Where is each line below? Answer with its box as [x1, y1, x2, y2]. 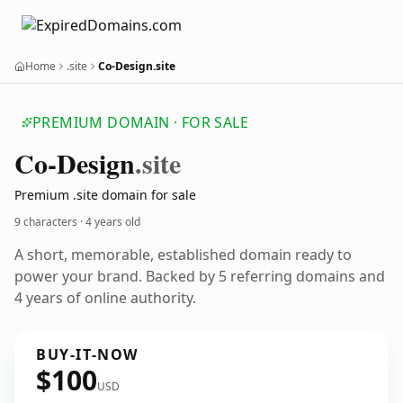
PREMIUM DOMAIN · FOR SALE [32, 112, 248, 132]
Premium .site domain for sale [14, 186, 196, 203]
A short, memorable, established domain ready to [14, 245, 352, 264]
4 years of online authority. [14, 288, 196, 308]
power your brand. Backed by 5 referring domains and [14, 266, 385, 286]
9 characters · [14, 214, 85, 229]
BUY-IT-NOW [36, 345, 139, 364]
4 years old [85, 214, 140, 229]
